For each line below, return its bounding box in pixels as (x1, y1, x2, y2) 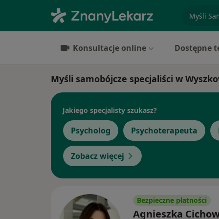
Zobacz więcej (71, 151, 124, 161)
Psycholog (71, 125, 110, 136)
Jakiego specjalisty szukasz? (63, 105, 157, 115)
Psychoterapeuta (131, 125, 197, 136)
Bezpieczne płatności (137, 196, 207, 205)
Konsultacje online (73, 43, 146, 53)
